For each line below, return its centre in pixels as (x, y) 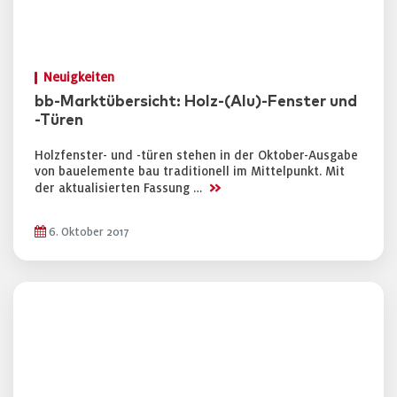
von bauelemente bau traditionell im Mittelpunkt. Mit (190, 171)
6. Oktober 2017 (88, 232)
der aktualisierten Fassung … (120, 188)
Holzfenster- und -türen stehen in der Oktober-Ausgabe (196, 156)
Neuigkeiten (79, 78)
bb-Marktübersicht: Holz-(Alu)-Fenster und (196, 102)
